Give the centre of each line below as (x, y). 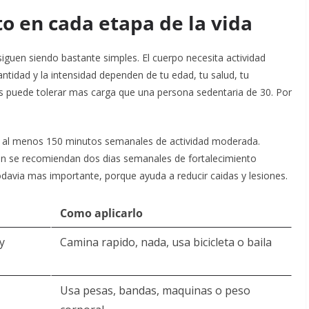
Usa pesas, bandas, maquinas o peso (155, 290)
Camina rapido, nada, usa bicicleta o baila (166, 242)
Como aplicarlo (101, 213)
